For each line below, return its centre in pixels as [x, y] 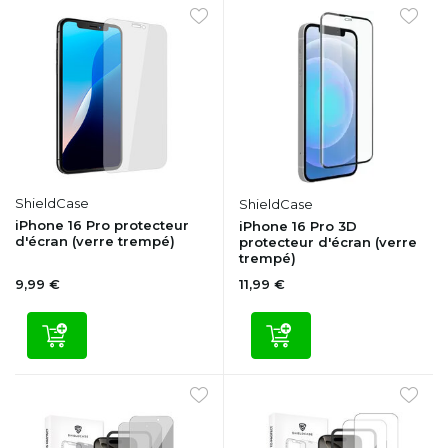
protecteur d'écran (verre [328, 242]
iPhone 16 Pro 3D [298, 226]
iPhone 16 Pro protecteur [102, 225]
